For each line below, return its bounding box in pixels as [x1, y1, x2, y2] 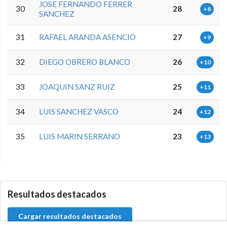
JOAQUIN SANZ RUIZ [39, 82, 116, 92]
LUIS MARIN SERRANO [39, 132, 121, 141]
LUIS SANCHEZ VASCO [39, 107, 119, 117]
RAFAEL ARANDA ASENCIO [39, 32, 136, 42]
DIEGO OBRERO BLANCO [39, 57, 131, 67]
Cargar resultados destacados [18, 212, 122, 221]
